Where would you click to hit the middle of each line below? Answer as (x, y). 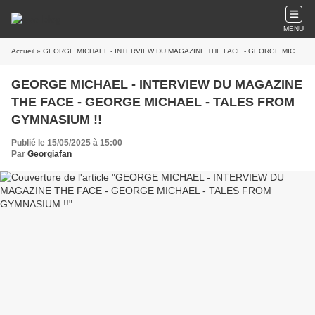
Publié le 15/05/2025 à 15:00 (67, 143)
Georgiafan (50, 154)
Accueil (23, 51)
